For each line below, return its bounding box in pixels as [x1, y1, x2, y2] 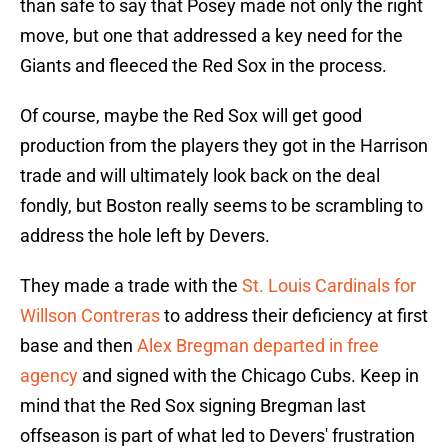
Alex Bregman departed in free [137, 335, 379, 357]
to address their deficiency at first [160, 305, 428, 327]
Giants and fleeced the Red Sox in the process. [20, 55, 387, 77]
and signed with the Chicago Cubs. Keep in [78, 365, 419, 387]
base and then [20, 335, 137, 357]
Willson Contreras [20, 305, 160, 327]
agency [20, 365, 78, 387]
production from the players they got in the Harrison [20, 135, 428, 157]
